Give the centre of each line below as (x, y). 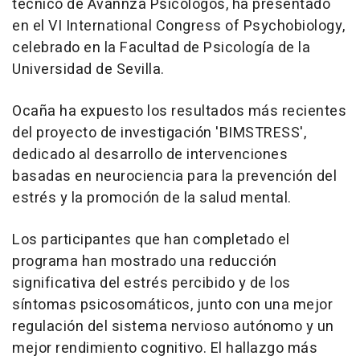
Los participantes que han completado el (151, 240)
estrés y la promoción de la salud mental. (152, 198)
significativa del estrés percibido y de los (151, 284)
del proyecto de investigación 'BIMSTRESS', (159, 133)
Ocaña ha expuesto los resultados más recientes (179, 112)
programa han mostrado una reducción (145, 262)
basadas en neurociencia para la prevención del (174, 177)
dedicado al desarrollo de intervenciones (150, 155)
